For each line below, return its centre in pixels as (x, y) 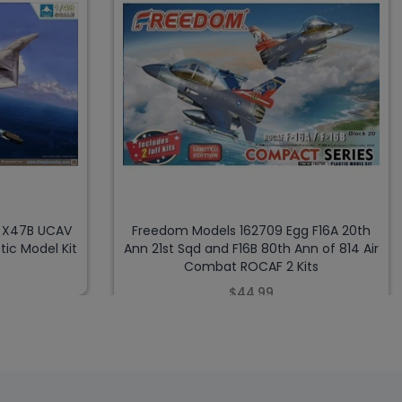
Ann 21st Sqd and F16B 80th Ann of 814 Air (251, 249)
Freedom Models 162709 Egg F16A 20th (251, 231)
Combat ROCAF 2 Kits (251, 267)
